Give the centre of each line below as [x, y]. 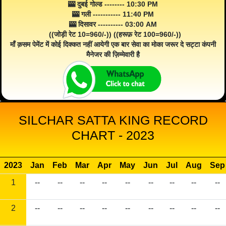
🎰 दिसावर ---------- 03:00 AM [113, 24]
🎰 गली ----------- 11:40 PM [113, 14]
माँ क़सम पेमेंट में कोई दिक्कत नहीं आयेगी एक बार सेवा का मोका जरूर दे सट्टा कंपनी [113, 45]
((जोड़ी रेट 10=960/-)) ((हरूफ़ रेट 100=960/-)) [113, 35]
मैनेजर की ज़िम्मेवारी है [113, 55]
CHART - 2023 [113, 135]
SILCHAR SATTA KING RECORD [113, 120]
